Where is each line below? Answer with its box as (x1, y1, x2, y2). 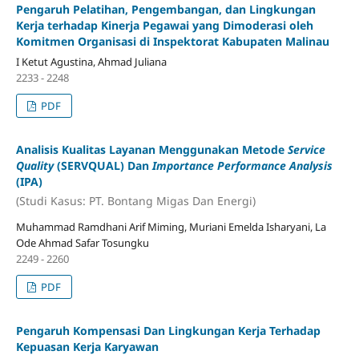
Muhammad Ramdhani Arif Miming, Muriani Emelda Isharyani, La (15, 219, 326, 234)
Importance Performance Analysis (151, 158, 333, 174)
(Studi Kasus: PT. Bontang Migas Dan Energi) (15, 192, 256, 208)
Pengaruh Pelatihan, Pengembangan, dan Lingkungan (15, 2, 316, 18)
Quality (15, 158, 54, 174)
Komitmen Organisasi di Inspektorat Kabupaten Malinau (15, 34, 329, 50)
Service (287, 142, 325, 158)
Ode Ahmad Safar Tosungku (15, 235, 149, 250)
